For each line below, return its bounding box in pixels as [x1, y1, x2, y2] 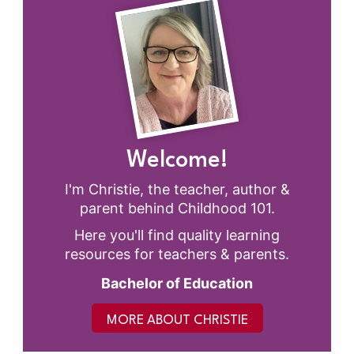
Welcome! [126, 149, 228, 172]
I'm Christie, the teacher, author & [64, 180, 290, 198]
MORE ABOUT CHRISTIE [106, 313, 248, 327]
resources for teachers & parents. [65, 245, 289, 262]
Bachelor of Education [101, 274, 253, 292]
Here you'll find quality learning [74, 226, 280, 243]
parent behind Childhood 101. [79, 199, 275, 217]
